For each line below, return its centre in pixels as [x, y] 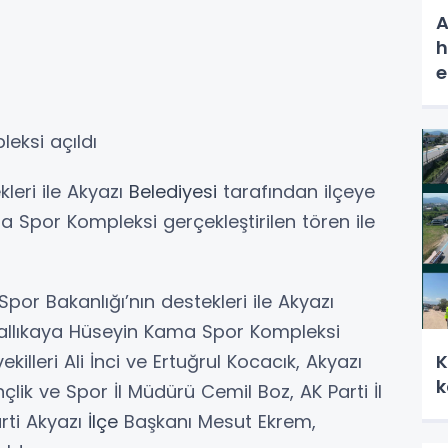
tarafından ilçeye [296, 191]
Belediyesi [173, 191]
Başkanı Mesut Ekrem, [217, 421]
